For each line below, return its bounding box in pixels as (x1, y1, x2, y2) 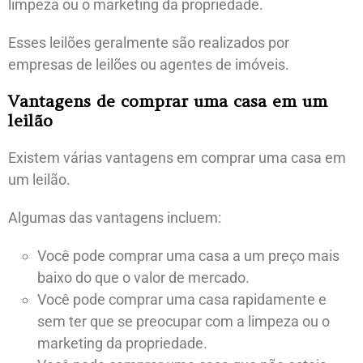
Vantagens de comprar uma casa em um (8, 90, 327, 112)
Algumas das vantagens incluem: (8, 208, 221, 226)
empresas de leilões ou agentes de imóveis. (8, 55, 289, 73)
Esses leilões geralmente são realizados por (8, 33, 289, 51)
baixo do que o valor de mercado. (37, 268, 250, 286)
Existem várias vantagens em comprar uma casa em (8, 148, 346, 166)
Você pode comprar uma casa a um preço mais (37, 246, 340, 264)
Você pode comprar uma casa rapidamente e (37, 290, 327, 308)
